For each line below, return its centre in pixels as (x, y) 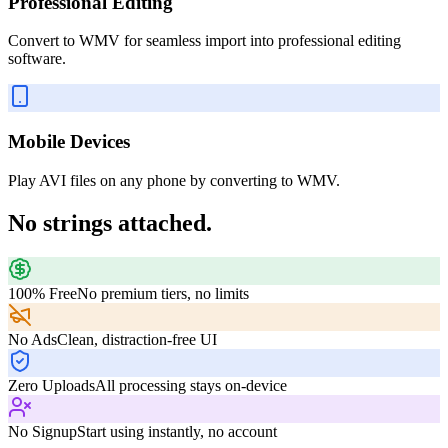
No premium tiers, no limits (163, 293)
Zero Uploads (51, 385)
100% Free (42, 293)
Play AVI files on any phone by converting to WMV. (174, 180)
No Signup (42, 431)
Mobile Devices (69, 142)
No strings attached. (110, 222)
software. (37, 59)
